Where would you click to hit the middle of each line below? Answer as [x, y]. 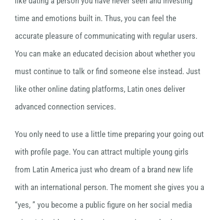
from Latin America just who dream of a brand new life [104, 170]
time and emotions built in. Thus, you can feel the [96, 18]
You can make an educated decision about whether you [105, 54]
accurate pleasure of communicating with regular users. [106, 36]
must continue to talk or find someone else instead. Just [108, 71]
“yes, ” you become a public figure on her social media [103, 205]
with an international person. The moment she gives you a [110, 187]
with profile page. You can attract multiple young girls [102, 152]
